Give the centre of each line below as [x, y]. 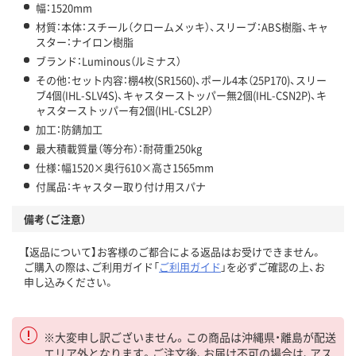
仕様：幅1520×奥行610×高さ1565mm [125, 168]
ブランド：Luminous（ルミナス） [108, 61]
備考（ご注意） [55, 219]
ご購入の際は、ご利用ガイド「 [91, 267]
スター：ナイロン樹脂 [85, 42]
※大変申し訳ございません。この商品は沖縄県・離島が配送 [190, 337]
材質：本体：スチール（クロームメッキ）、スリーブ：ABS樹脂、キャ [182, 27]
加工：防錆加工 [69, 130]
